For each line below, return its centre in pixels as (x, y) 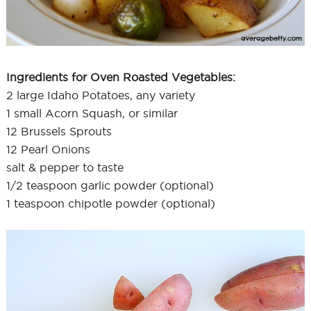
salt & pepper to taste (65, 167)
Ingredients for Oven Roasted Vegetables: (120, 77)
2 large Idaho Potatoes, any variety (100, 95)
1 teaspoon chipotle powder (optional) (110, 203)
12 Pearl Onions (48, 149)
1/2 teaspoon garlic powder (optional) (110, 185)
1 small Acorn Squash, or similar (92, 113)
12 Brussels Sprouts (59, 131)
